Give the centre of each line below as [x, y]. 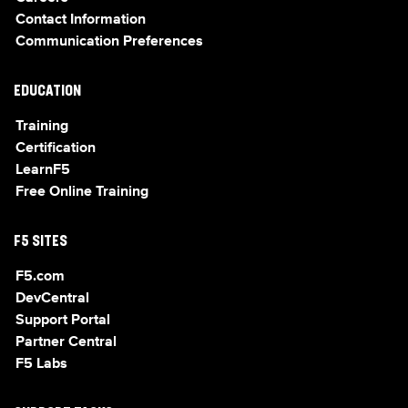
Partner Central [66, 342]
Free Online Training [82, 192]
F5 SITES [41, 242]
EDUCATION [47, 92]
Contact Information [81, 20]
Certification [56, 148]
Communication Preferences [109, 42]
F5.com [40, 277]
